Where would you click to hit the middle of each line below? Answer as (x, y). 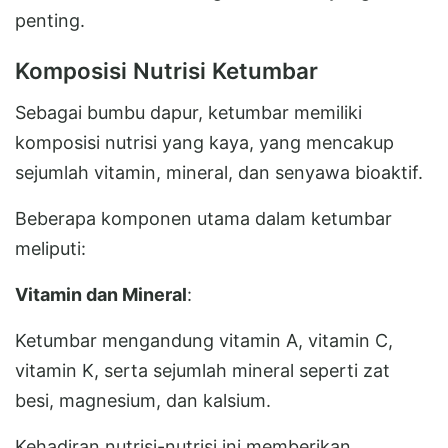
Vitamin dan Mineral (101, 294)
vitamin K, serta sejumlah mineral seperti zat (202, 370)
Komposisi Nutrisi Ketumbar (166, 70)
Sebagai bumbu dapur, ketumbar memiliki (188, 112)
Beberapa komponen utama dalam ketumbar (203, 218)
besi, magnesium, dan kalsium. (143, 400)
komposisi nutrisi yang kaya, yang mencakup (204, 142)
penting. (50, 20)
